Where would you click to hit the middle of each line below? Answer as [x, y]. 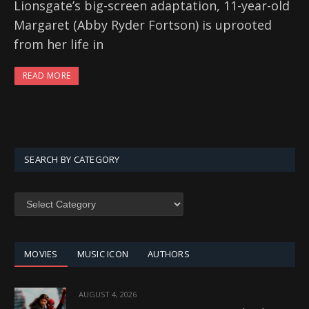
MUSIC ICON [103, 254]
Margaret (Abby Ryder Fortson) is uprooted [143, 25]
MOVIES [41, 254]
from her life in [59, 44]
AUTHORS [169, 254]
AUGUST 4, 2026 [108, 295]
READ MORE [47, 76]
